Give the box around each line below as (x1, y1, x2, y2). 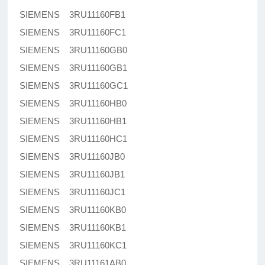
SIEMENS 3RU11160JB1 (20, 169, 125, 180)
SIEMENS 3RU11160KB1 (20, 222, 127, 233)
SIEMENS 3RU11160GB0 (20, 45, 128, 56)
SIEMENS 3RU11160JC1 (20, 187, 126, 198)
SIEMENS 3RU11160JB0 (20, 151, 125, 162)
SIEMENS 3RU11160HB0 (20, 98, 127, 109)
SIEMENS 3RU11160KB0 (20, 205, 127, 215)
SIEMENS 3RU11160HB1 (20, 116, 127, 127)
